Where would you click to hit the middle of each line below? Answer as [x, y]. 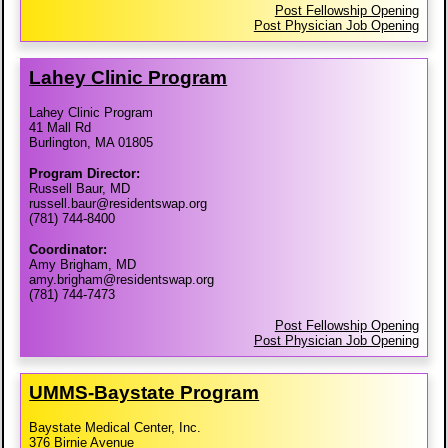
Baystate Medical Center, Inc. [115, 427]
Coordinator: [68, 249]
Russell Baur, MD [80, 188]
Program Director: [85, 173]
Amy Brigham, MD [83, 264]
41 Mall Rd [60, 127]
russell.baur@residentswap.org [118, 203]
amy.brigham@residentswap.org [122, 279]
